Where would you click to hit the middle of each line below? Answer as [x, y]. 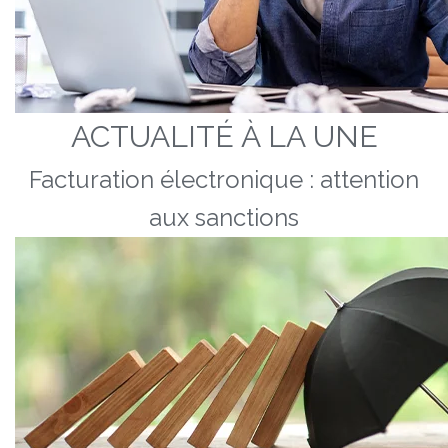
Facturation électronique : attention [224, 179]
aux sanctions [224, 217]
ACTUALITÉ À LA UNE [224, 136]
